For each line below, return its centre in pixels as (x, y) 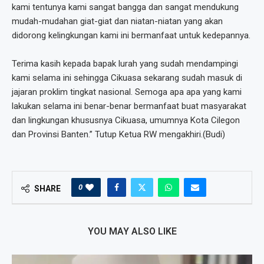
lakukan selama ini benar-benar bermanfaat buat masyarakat (129, 106)
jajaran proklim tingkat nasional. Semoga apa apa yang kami (127, 92)
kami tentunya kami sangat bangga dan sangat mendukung (125, 7)
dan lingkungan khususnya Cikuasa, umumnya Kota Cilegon (126, 121)
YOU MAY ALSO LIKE (132, 232)
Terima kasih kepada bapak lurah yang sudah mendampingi (125, 64)
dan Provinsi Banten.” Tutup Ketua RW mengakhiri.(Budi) (118, 135)
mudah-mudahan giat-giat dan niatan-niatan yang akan (117, 22)
